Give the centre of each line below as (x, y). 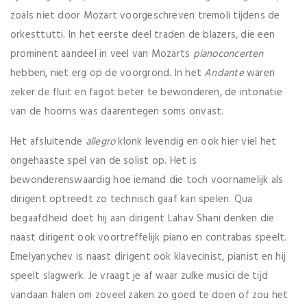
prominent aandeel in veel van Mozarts (102, 54)
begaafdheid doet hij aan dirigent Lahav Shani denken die (143, 219)
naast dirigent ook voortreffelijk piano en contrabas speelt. (149, 238)
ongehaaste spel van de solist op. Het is (104, 161)
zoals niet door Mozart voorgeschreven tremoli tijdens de (145, 16)
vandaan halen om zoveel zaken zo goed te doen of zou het (149, 296)
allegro (100, 142)
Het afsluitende (48, 142)
